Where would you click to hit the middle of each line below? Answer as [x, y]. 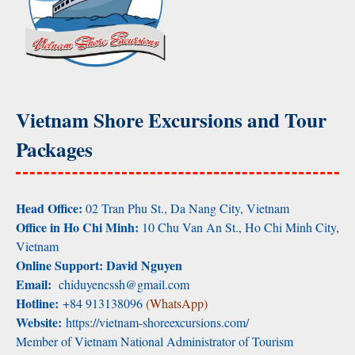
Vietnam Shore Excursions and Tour [171, 120]
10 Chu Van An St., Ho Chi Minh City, [240, 227]
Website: [39, 323]
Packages [54, 150]
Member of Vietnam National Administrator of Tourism [155, 342]
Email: [35, 284]
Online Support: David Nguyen [99, 265]
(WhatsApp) [177, 303]
